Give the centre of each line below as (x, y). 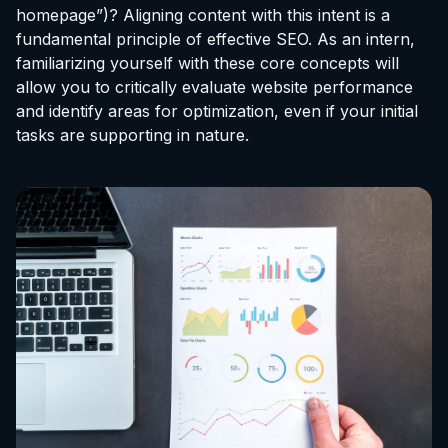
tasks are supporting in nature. (132, 134)
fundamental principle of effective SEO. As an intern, (215, 38)
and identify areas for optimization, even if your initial (217, 110)
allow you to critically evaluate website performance (214, 86)
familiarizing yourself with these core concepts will (207, 62)
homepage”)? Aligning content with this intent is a (203, 14)
